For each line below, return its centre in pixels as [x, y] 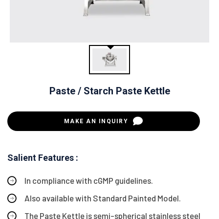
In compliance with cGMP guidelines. [89, 180]
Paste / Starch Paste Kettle [109, 91]
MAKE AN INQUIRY [97, 121]
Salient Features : [43, 157]
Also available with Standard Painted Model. [103, 198]
